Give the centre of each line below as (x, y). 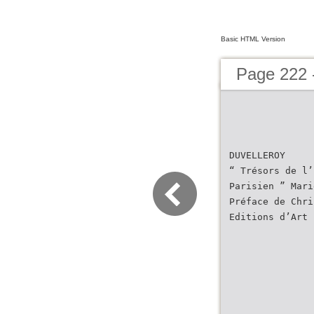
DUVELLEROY (257, 155)
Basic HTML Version (253, 39)
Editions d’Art (268, 217)
